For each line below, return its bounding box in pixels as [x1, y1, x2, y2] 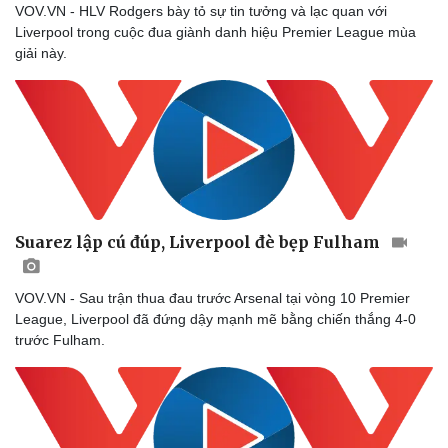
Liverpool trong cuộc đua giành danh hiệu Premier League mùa [15, 23, 416, 40]
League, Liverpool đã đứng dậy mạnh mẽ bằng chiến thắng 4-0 [15, 311, 416, 328]
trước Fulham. [15, 332, 105, 349]
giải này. [15, 44, 67, 61]
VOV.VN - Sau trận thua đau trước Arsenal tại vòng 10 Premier [15, 290, 410, 307]
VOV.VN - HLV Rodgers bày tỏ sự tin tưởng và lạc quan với [15, 2, 387, 19]
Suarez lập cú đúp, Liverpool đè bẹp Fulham [15, 232, 384, 253]
